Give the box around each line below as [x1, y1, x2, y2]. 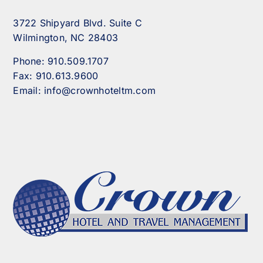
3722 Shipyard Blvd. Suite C [13, 17, 142, 29]
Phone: [13, 55, 48, 68]
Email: [13, 85, 45, 97]
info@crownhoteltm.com [44, 85, 156, 97]
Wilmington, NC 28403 [13, 32, 119, 44]
